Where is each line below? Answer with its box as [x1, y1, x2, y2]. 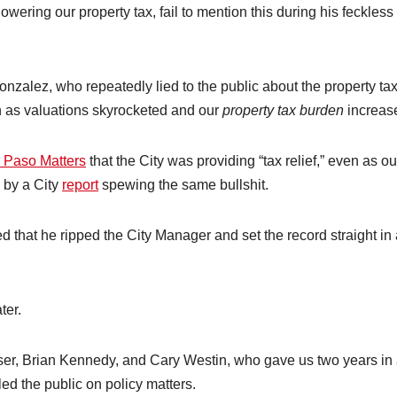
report [62, 177, 98, 193]
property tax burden [222, 103, 344, 119]
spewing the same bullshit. [98, 177, 269, 193]
